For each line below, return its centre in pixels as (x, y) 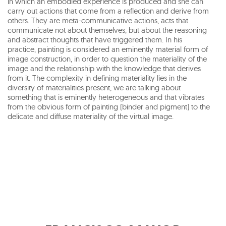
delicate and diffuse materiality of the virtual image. (91, 116)
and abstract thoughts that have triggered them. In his (95, 39)
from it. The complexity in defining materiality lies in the (97, 78)
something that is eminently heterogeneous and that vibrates (106, 97)
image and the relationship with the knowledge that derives (104, 68)
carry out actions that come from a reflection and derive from (108, 11)
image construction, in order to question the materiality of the (107, 59)
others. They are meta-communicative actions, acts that (98, 20)
